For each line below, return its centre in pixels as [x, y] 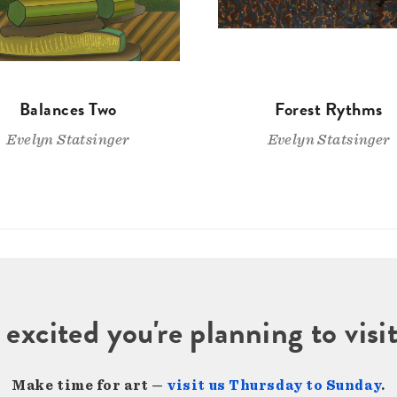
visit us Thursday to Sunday [274, 386]
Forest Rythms [329, 109]
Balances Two [68, 109]
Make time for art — [90, 386]
